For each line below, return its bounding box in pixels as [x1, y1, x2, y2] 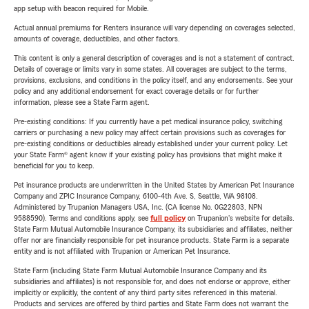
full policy [150, 214, 186, 223]
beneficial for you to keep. [14, 161, 94, 170]
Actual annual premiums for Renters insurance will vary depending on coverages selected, [14, 23, 295, 32]
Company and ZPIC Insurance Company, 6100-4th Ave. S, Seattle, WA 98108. [14, 192, 258, 201]
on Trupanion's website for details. [186, 214, 295, 223]
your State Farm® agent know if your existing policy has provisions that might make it [14, 150, 282, 159]
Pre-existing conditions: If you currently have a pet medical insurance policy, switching [14, 117, 283, 126]
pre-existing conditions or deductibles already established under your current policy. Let [14, 139, 288, 148]
